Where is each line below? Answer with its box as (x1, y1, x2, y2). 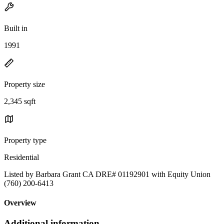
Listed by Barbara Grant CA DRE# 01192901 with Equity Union (4, 169, 210, 178)
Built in (4, 23, 27, 32)
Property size (4, 79, 45, 88)
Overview (4, 198, 36, 207)
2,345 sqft (4, 96, 35, 105)
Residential (4, 152, 39, 161)
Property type (4, 135, 46, 144)
